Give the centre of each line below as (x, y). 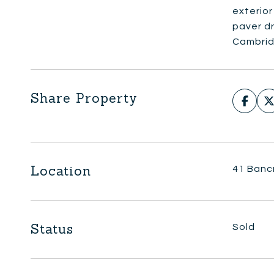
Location (61, 171)
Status (52, 229)
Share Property (84, 98)
